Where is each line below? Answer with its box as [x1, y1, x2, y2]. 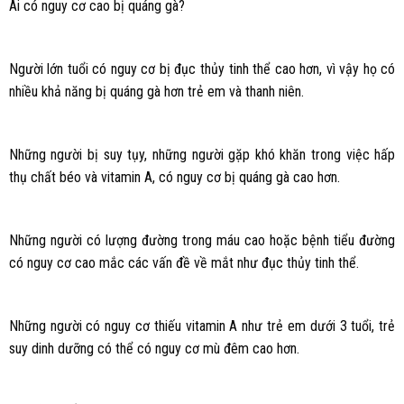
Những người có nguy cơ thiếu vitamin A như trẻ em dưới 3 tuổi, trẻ [8, 317, 396, 335]
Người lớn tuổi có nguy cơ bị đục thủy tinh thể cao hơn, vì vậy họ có [8, 60, 396, 78]
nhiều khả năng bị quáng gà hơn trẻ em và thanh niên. [8, 83, 304, 101]
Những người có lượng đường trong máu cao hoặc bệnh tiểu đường [8, 231, 396, 249]
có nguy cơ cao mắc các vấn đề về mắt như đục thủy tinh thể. [8, 253, 359, 271]
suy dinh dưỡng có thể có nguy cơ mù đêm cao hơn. [8, 339, 299, 357]
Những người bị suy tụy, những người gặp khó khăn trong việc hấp [8, 145, 396, 163]
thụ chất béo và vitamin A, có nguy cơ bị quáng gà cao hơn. [8, 168, 340, 186]
